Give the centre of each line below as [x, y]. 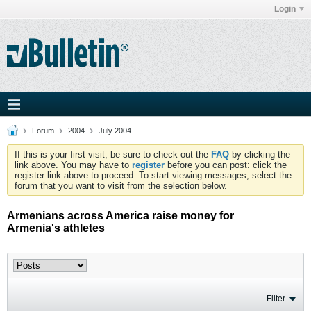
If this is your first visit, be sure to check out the [113, 154]
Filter [276, 299]
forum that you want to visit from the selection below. [121, 186]
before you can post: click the [226, 165]
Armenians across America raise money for [120, 216]
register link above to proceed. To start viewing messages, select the [153, 175]
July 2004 [115, 131]
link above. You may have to [73, 165]
